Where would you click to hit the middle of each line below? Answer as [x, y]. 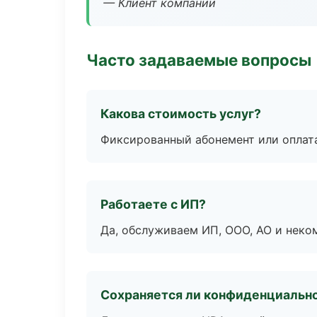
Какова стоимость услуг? [181, 114]
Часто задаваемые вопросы [199, 60]
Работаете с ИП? [153, 204]
